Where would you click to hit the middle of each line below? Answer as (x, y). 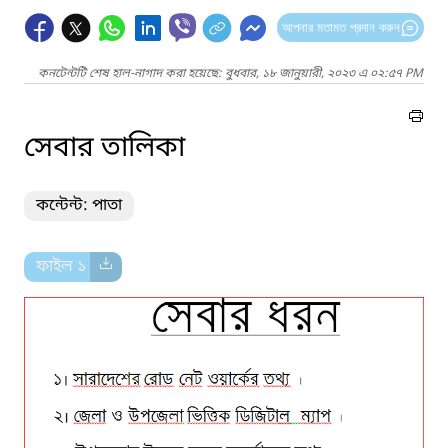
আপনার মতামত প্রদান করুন (340, 27)
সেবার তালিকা (104, 148)
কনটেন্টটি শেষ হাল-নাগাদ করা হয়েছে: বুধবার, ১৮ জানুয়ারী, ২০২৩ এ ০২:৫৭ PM (230, 73)
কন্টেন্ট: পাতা (79, 205)
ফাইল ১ (63, 266)
